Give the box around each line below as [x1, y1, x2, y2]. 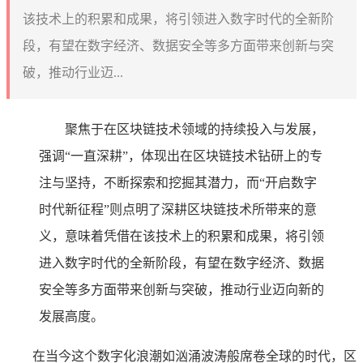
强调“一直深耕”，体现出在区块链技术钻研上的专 [39, 148, 322, 163]
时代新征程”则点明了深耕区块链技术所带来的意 [39, 202, 317, 216]
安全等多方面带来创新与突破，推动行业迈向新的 [39, 282, 324, 297]
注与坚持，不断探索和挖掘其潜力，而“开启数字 [39, 175, 317, 190]
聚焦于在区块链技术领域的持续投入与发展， [65, 122, 324, 136]
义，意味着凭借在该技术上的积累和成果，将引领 [39, 228, 324, 243]
